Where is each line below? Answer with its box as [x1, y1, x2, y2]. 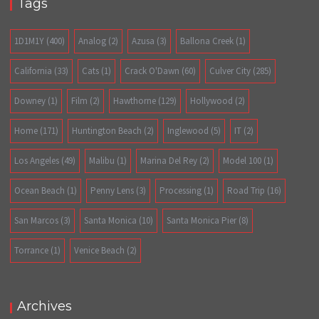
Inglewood [167, 125, 209, 137]
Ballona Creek [180, 35, 234, 48]
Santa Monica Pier [167, 214, 237, 227]
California [14, 65, 53, 78]
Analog [78, 35, 107, 48]
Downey [14, 95, 46, 108]
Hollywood [190, 95, 234, 108]
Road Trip [227, 184, 266, 197]
